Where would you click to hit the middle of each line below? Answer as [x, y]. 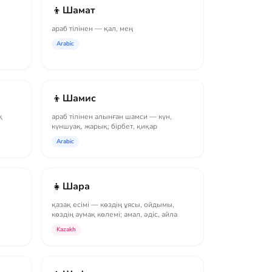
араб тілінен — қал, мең [92, 29]
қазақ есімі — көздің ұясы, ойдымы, [113, 205]
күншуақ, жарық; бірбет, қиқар [104, 126]
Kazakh [66, 229]
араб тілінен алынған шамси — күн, [112, 117]
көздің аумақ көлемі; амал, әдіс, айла [114, 214]
